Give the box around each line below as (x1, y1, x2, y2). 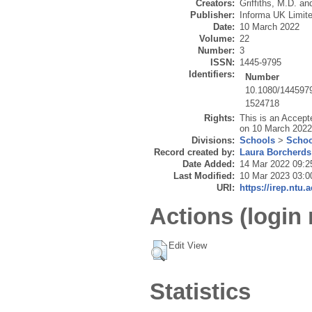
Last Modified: (173, 171, 235, 182)
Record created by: (154, 147, 235, 158)
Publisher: (190, 10, 235, 21)
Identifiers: (189, 69, 235, 80)
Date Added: (182, 159, 235, 170)
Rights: (204, 113, 235, 124)
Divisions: (192, 135, 235, 146)
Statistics (150, 278, 251, 304)
